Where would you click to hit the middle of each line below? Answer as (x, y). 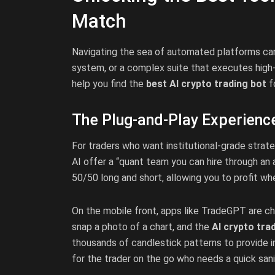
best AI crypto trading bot (206, 83)
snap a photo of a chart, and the (142, 227)
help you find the (109, 83)
